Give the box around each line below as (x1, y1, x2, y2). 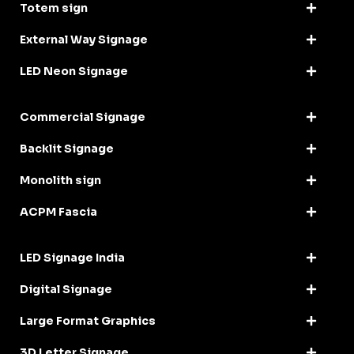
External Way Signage (20, 32, 148, 47)
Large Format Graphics (20, 313, 156, 328)
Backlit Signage (20, 141, 114, 156)
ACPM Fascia (20, 204, 97, 219)
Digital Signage (20, 281, 112, 296)
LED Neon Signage (20, 63, 128, 78)
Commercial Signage (20, 109, 145, 124)
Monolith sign (20, 172, 101, 187)
